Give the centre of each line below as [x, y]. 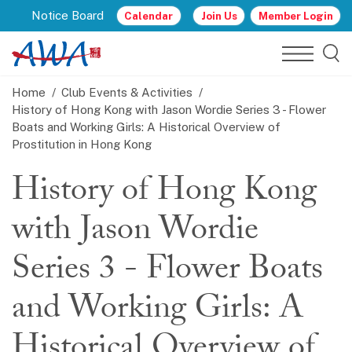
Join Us [219, 15]
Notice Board [68, 15]
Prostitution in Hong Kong [83, 145]
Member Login [295, 15]
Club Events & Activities [126, 93]
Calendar [149, 15]
